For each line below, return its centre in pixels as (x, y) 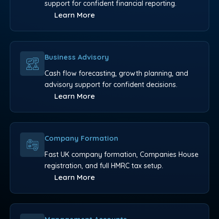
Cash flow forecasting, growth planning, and (116, 74)
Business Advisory (77, 57)
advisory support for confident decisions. (111, 85)
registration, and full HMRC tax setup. (104, 166)
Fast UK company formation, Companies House (121, 155)
